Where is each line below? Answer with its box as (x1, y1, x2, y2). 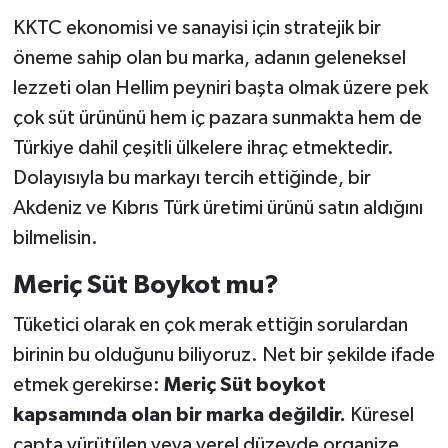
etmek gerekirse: (12, 374, 164, 395)
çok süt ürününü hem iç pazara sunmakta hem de (12, 108, 422, 129)
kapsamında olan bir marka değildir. (12, 404, 346, 425)
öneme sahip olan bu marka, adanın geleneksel (12, 48, 406, 69)
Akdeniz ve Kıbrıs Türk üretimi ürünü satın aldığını (12, 198, 423, 219)
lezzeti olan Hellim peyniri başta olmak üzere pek (12, 78, 428, 99)
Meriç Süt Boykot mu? (12, 272, 279, 299)
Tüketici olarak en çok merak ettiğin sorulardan (12, 314, 408, 335)
